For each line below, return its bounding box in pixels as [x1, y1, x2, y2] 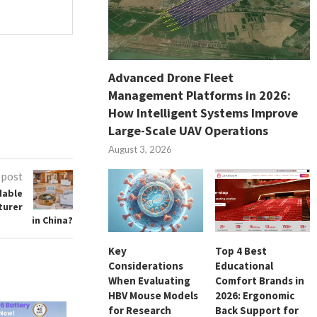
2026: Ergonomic [215, 289, 295, 303]
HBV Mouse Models [108, 289, 199, 303]
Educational [215, 259, 274, 273]
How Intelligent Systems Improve [108, 104, 299, 121]
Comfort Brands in [215, 274, 305, 288]
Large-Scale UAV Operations [108, 122, 269, 139]
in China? [32, 214, 74, 227]
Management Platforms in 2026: [108, 86, 292, 103]
